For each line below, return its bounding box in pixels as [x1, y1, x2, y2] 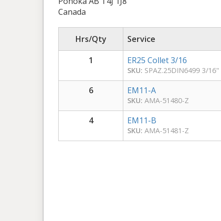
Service [127, 33, 155, 44]
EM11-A [127, 84, 156, 96]
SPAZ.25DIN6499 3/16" [143, 65, 219, 75]
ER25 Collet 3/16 [127, 54, 187, 66]
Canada [58, 6, 86, 17]
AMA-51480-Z [143, 95, 189, 105]
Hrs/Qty [75, 33, 107, 44]
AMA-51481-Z [143, 125, 189, 135]
